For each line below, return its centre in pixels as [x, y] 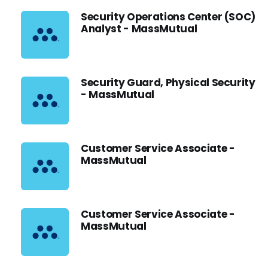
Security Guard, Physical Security [168, 83]
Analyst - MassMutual [139, 29]
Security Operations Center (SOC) [168, 17]
